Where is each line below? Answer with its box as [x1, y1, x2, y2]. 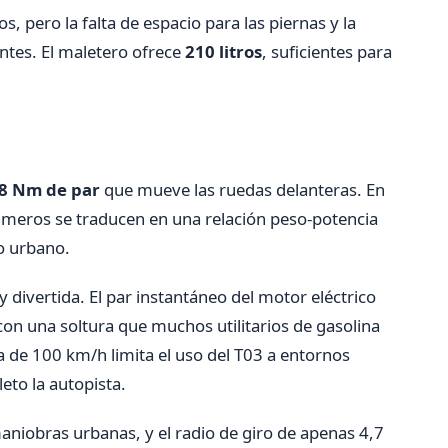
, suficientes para [262, 39, 392, 63]
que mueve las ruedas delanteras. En [100, 177, 385, 201]
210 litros [185, 39, 262, 63]
